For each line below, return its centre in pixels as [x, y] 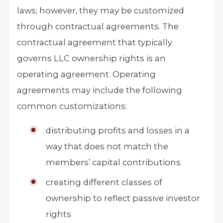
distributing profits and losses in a [117, 130]
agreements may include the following [100, 90]
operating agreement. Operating [87, 74]
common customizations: [72, 106]
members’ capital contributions [113, 162]
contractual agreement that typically [95, 43]
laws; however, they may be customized [101, 11]
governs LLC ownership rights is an [92, 58]
